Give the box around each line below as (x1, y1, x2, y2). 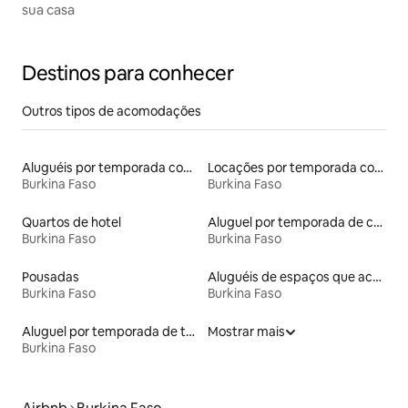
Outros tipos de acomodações (22, 102, 201, 119)
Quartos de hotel (22, 213, 121, 230)
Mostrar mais (208, 322, 285, 340)
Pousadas (22, 268, 79, 285)
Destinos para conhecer (22, 59, 234, 87)
